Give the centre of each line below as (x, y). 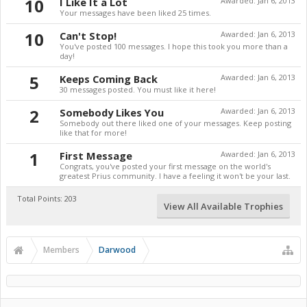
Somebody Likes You (112, 112)
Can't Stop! (88, 36)
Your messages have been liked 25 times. (135, 13)
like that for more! (93, 133)
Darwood (117, 250)
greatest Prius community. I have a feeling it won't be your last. (175, 176)
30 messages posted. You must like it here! (138, 89)
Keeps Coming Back (109, 79)
